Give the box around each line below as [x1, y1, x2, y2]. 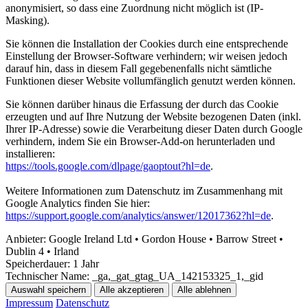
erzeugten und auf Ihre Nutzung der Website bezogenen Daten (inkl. [5, 110, 301, 122]
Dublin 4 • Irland [5, 245, 79, 257]
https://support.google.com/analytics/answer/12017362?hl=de [5, 209, 271, 221]
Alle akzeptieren [100, 284, 164, 295]
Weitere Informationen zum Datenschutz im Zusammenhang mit [5, 184, 283, 197]
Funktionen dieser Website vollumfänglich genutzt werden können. [5, 74, 296, 87]
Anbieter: [5, 232, 46, 245]
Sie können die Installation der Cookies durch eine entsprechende [5, 37, 288, 49]
